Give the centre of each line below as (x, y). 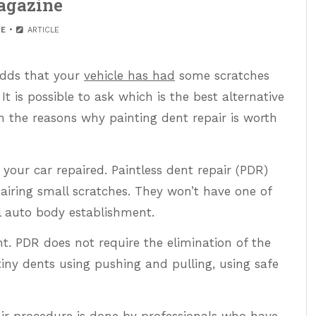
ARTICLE (42, 30)
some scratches (222, 75)
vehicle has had (129, 75)
